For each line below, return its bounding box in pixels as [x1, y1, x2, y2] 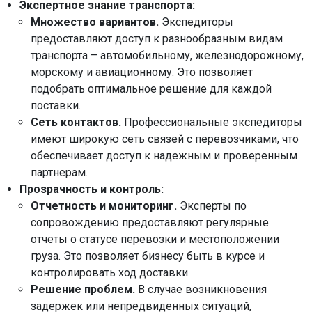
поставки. [31, 99, 81, 112]
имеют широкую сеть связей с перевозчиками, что [31, 132, 299, 146]
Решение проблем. [31, 283, 135, 296]
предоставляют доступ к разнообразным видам [31, 32, 283, 45]
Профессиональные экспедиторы [121, 116, 302, 129]
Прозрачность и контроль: [19, 182, 164, 196]
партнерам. [31, 166, 88, 179]
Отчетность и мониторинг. [31, 199, 180, 212]
